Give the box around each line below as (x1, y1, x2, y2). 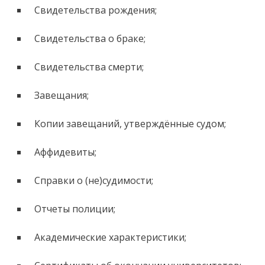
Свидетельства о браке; (34, 32, 146, 46)
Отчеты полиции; (34, 202, 115, 216)
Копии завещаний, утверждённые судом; (34, 117, 226, 131)
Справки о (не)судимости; (34, 174, 153, 188)
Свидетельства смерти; (34, 60, 144, 74)
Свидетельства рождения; (34, 4, 157, 17)
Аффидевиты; (34, 146, 96, 159)
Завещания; (34, 89, 89, 102)
